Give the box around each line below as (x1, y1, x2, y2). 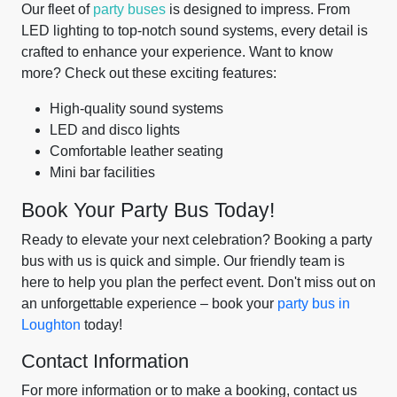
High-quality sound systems (50, 101, 223, 116)
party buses (93, 2, 166, 17)
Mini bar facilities (50, 165, 155, 180)
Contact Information (21, 350, 189, 372)
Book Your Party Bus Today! (21, 198, 275, 222)
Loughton (21, 317, 81, 332)
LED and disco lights (50, 122, 180, 137)
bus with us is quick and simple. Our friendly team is (21, 253, 345, 269)
